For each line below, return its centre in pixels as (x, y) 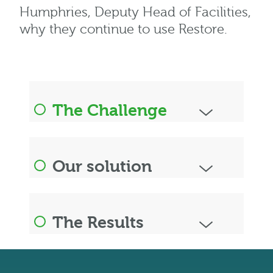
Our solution (102, 166)
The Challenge (110, 110)
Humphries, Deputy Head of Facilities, (135, 12)
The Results (98, 222)
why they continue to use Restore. (123, 29)
